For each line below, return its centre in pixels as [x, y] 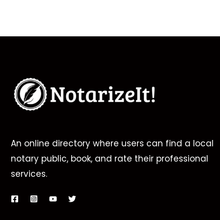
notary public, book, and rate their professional [110, 159]
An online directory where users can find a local [112, 144]
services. [29, 174]
